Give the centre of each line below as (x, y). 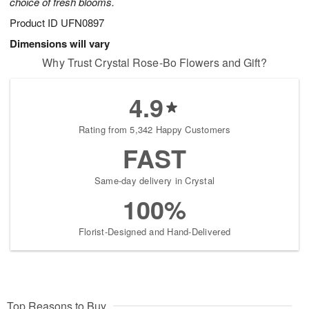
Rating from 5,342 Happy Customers (154, 130)
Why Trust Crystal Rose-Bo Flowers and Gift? (154, 63)
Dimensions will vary (60, 44)
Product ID (35, 23)
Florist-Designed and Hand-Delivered (154, 232)
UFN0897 (82, 23)
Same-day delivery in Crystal (154, 181)
